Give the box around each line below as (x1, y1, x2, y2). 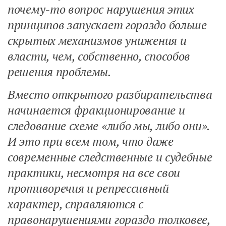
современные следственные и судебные (8, 149, 212, 165)
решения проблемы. (8, 64, 111, 80)
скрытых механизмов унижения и (8, 32, 187, 48)
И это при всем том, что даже (8, 133, 174, 149)
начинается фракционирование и (8, 102, 185, 118)
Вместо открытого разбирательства (8, 86, 212, 102)
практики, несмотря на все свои (8, 164, 180, 181)
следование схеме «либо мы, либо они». (8, 118, 210, 134)
